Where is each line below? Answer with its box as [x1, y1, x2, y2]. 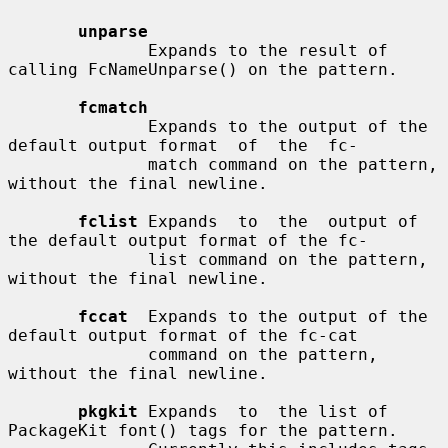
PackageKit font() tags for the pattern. [8, 420, 398, 440]
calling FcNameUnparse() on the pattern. [8, 59, 398, 79]
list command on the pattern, [8, 249, 148, 269]
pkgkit [78, 401, 138, 421]
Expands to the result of [8, 40, 148, 60]
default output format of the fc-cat [8, 325, 358, 345]
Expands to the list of [138, 401, 388, 421]
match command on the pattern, [8, 154, 148, 174]
